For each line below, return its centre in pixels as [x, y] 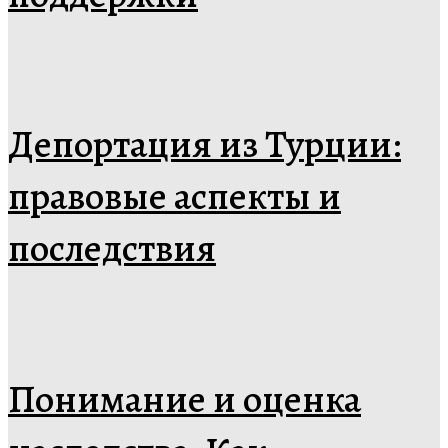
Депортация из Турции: [204, 144]
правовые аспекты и [174, 196]
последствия [112, 248]
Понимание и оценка [184, 399]
